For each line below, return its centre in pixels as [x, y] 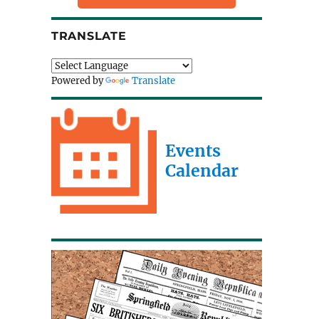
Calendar [202, 171]
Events [193, 151]
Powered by [78, 81]
